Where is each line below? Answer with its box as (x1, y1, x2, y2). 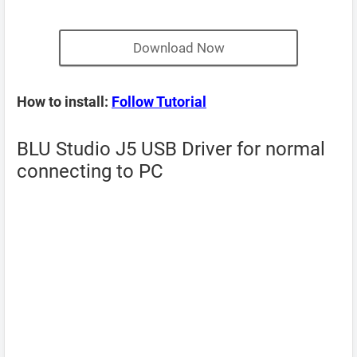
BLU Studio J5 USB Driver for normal (17, 138, 325, 160)
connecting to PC (17, 160, 163, 182)
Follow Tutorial (112, 93, 206, 110)
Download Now (132, 40, 225, 56)
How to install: (17, 93, 112, 110)
